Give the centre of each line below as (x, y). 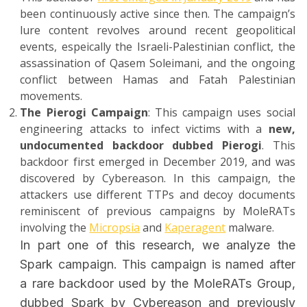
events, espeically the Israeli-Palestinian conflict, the (158, 47)
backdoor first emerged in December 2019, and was (158, 162)
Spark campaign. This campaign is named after (158, 265)
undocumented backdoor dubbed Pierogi (141, 146)
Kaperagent (195, 228)
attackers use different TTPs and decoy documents (158, 195)
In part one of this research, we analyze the (158, 245)
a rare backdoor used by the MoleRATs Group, (158, 284)
